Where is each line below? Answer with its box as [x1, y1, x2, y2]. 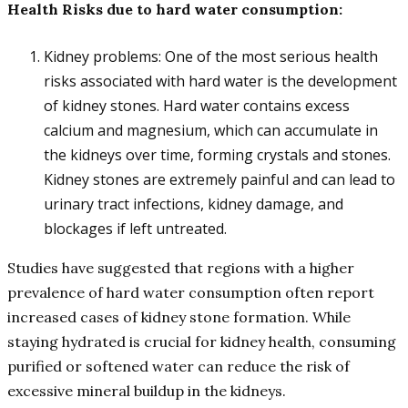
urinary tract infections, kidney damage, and [44, 194, 343, 215]
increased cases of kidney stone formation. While [7, 308, 351, 327]
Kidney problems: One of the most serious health [44, 46, 378, 67]
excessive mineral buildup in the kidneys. [7, 382, 286, 401]
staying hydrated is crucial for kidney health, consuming [7, 332, 396, 352]
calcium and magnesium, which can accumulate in [44, 120, 378, 141]
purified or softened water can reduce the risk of [7, 357, 350, 376]
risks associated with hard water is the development [44, 71, 397, 92]
